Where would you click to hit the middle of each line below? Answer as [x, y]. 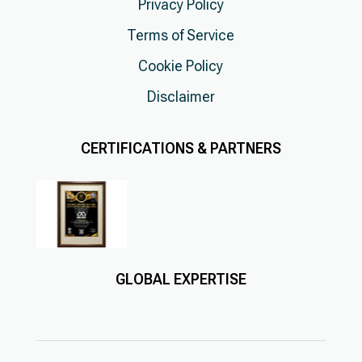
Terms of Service [181, 35]
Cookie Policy [181, 66]
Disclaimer [181, 97]
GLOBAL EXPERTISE [181, 280]
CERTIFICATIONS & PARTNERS [181, 148]
